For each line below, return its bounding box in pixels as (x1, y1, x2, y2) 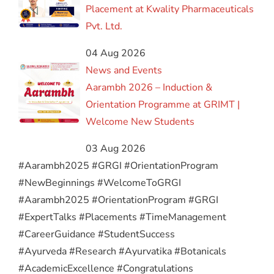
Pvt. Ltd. (86, 20, 123, 34)
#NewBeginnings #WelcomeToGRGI (18, 176, 181, 190)
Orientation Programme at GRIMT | (86, 98, 240, 112)
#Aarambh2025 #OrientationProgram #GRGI (18, 193, 218, 207)
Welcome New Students (86, 115, 195, 129)
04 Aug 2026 (86, 46, 146, 61)
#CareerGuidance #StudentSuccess (18, 228, 175, 242)
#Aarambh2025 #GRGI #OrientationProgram (18, 159, 218, 173)
